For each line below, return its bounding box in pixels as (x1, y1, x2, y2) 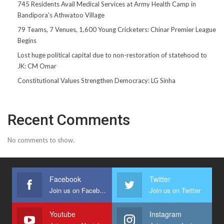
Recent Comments (7, 110, 130, 128)
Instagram (149, 208, 181, 219)
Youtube (49, 208, 75, 219)
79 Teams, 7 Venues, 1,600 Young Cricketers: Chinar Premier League (17, 25, 216, 33)
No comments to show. (7, 135, 74, 144)
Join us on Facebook (99, 185, 106, 195)
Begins (17, 36, 36, 44)
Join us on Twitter (149, 185, 200, 195)
